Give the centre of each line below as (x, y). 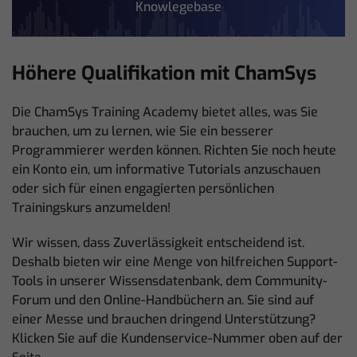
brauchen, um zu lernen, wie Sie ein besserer (143, 131)
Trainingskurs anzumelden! (91, 207)
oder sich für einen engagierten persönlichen (143, 188)
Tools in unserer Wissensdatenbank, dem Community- (170, 280)
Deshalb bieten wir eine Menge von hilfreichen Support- (175, 261)
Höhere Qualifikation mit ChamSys (164, 73)
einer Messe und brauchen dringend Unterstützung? (164, 319)
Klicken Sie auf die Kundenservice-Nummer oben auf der (177, 338)
